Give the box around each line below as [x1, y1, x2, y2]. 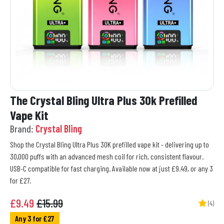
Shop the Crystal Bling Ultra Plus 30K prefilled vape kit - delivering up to [10, 139, 209, 149]
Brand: [10, 122, 33, 134]
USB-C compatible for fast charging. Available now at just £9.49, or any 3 [10, 163, 213, 173]
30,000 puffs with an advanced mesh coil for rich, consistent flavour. [10, 151, 203, 161]
